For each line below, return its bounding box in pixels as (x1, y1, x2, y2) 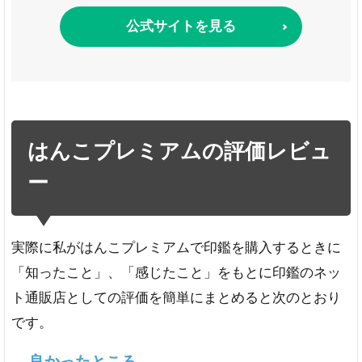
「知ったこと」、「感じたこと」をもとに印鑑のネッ (11, 266, 341, 280)
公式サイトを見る (126, 19, 236, 34)
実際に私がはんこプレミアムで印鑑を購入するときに (11, 241, 341, 255)
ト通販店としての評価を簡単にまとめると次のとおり (11, 291, 341, 305)
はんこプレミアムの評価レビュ (27, 141, 331, 163)
